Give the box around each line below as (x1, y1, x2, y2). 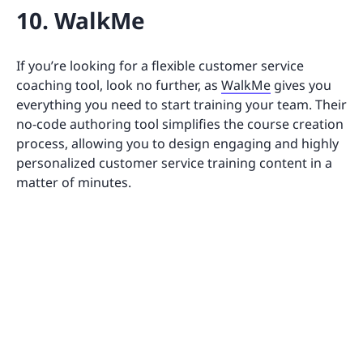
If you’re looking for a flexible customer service (16, 56, 304, 75)
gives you (271, 75, 331, 94)
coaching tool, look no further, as (16, 75, 221, 94)
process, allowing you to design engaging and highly (16, 134, 339, 152)
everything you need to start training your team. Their (16, 95, 347, 113)
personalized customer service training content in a (16, 153, 332, 172)
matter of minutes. (16, 173, 135, 191)
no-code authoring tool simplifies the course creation (16, 114, 344, 133)
